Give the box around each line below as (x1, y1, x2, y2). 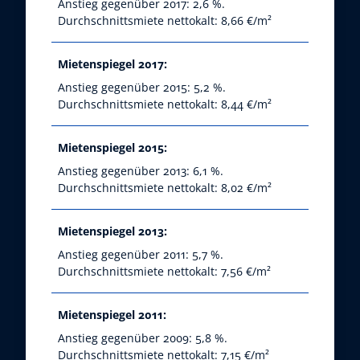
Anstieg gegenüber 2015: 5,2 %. (58, 80, 226, 96)
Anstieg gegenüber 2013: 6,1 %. (58, 163, 223, 179)
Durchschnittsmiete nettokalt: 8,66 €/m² (58, 13, 272, 29)
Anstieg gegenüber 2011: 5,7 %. (58, 247, 223, 263)
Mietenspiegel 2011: (58, 307, 166, 323)
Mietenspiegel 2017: (58, 56, 167, 72)
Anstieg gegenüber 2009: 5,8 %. (58, 330, 227, 346)
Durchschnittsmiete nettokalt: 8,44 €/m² (58, 96, 272, 112)
